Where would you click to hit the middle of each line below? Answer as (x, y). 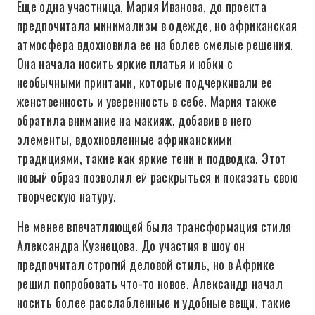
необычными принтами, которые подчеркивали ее (145, 82)
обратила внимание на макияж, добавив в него (135, 120)
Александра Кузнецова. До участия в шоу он (131, 245)
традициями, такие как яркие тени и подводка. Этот (152, 158)
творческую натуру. (67, 196)
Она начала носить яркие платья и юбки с (125, 63)
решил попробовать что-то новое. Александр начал (150, 283)
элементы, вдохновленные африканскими (124, 139)
